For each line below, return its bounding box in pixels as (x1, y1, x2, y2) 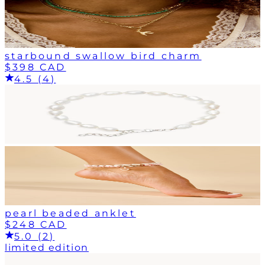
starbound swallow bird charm (5, 50, 202, 62)
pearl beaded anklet (5, 207, 136, 219)
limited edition (5, 241, 89, 253)
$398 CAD (5, 61, 66, 73)
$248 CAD (5, 218, 67, 230)
